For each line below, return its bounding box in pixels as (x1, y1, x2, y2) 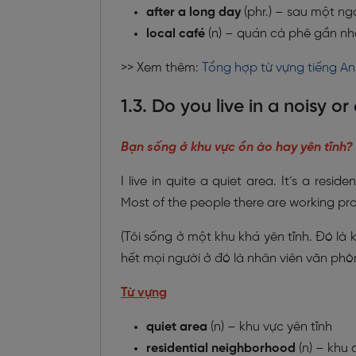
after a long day (146, 5, 241, 19)
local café (146, 26, 205, 41)
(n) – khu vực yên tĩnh (207, 319, 332, 334)
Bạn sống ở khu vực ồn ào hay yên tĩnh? (121, 140, 353, 154)
